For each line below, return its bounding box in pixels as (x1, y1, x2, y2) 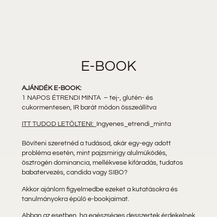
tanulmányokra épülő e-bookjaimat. (21, 195, 129, 202)
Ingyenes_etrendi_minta (96, 121, 171, 128)
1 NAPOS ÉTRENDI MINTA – (21, 94, 109, 101)
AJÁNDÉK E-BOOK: (21, 84, 81, 92)
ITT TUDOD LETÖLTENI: (21, 121, 96, 128)
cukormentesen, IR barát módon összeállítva (21, 104, 156, 111)
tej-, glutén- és (109, 94, 153, 101)
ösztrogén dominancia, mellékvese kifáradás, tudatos (21, 159, 183, 167)
